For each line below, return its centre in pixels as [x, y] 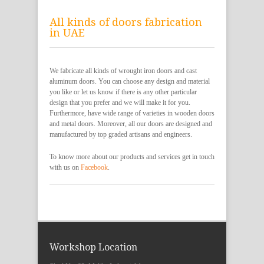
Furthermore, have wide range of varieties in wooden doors [132, 113]
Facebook [94, 168]
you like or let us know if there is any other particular [123, 92]
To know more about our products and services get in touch [132, 157]
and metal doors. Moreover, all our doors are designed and [131, 124]
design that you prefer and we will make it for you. [120, 103]
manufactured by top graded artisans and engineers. [121, 135]
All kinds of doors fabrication [126, 22]
